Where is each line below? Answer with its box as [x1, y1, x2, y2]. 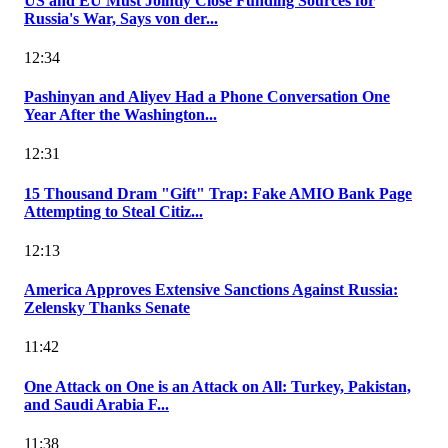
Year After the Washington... [24, 106, 217, 124]
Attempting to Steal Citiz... [24, 202, 203, 220]
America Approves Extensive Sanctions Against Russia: [24, 281, 398, 299]
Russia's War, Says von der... [24, 9, 218, 27]
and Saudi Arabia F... [24, 395, 169, 413]
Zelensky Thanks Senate [24, 299, 190, 317]
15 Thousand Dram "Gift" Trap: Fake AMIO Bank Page [24, 184, 412, 202]
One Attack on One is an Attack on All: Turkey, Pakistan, [24, 377, 411, 395]
